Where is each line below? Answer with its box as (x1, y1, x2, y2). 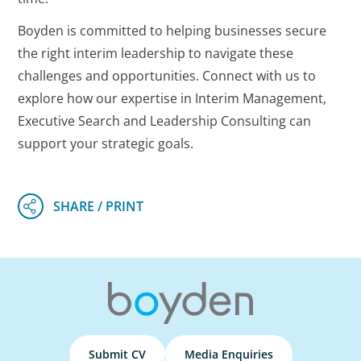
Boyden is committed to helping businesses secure (18, 21, 327, 39)
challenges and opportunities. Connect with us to (18, 66, 317, 85)
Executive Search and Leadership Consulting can (18, 111, 312, 130)
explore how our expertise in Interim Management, (18, 89, 327, 107)
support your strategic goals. (18, 134, 194, 152)
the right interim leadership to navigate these (18, 44, 294, 62)
